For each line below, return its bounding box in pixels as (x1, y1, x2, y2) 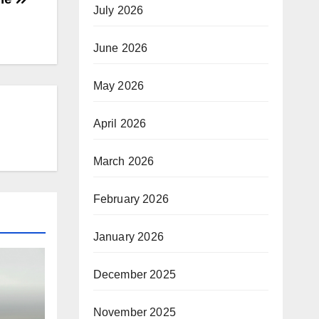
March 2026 (93, 155, 155, 167)
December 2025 (93, 268, 177, 281)
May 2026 (93, 79, 145, 92)
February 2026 (93, 192, 169, 205)
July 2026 (93, 4, 144, 16)
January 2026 (93, 230, 164, 243)
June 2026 (93, 41, 148, 54)
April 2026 (93, 117, 147, 130)
